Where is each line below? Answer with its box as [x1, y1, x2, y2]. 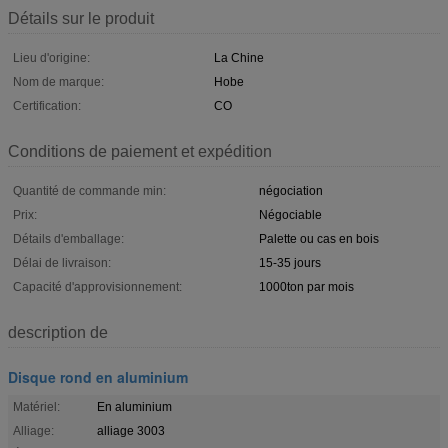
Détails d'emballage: [13, 231, 124, 246]
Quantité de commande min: [13, 183, 166, 198]
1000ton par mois [259, 279, 354, 294]
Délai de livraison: [13, 255, 111, 270]
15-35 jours [259, 255, 321, 270]
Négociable [259, 207, 322, 222]
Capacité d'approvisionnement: [13, 279, 182, 294]
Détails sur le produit [8, 9, 154, 27]
